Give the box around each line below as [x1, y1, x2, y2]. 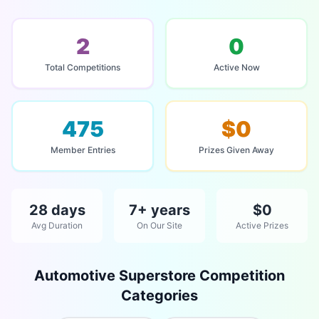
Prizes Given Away [199, 145, 274, 155]
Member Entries [50, 145, 115, 155]
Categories [121, 287, 198, 304]
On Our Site [137, 220, 182, 231]
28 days [28, 202, 85, 219]
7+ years [129, 202, 190, 219]
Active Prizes [236, 220, 288, 231]
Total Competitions [45, 62, 120, 73]
